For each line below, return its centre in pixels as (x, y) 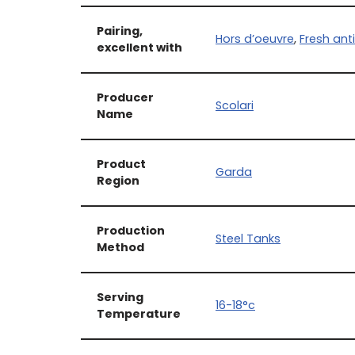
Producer (125, 97)
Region (118, 181)
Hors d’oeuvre (255, 39)
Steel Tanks (248, 239)
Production (131, 231)
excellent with (139, 48)
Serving (120, 297)
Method (120, 247)
